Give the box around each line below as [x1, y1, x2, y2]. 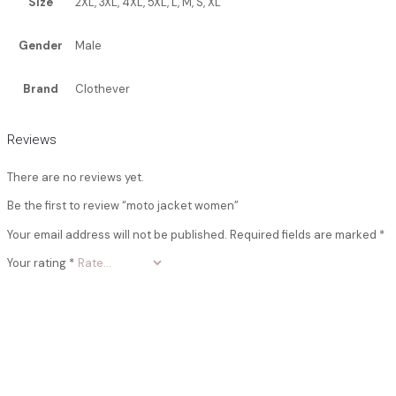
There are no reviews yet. [7, 169, 144, 185]
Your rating [7, 255, 69, 270]
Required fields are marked [230, 226, 379, 242]
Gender [19, 38, 63, 54]
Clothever [75, 81, 130, 97]
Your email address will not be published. [7, 226, 227, 242]
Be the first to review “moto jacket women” [7, 197, 239, 213]
